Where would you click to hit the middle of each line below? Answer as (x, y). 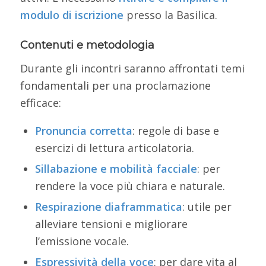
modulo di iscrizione (72, 15)
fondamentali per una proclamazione (115, 86)
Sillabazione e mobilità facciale (116, 169)
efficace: (40, 103)
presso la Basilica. (170, 15)
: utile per (207, 207)
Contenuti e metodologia (87, 45)
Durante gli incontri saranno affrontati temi (132, 69)
